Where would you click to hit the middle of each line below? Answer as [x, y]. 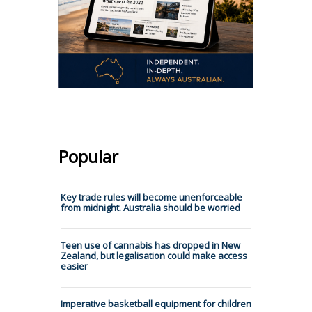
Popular [88, 156]
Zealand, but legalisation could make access [154, 255]
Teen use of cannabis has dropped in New [150, 245]
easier [74, 266]
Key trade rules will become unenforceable [151, 197]
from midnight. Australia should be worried [150, 207]
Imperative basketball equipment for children [156, 303]
